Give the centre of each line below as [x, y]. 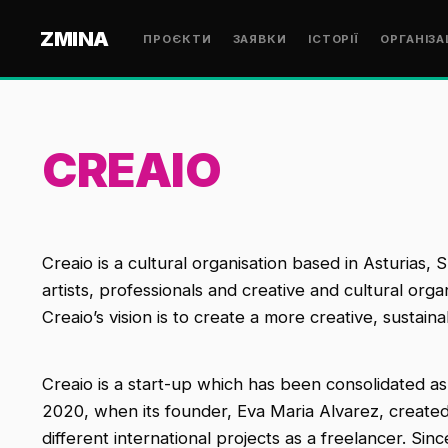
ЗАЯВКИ [260, 38]
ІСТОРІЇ [333, 38]
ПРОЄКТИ [177, 38]
